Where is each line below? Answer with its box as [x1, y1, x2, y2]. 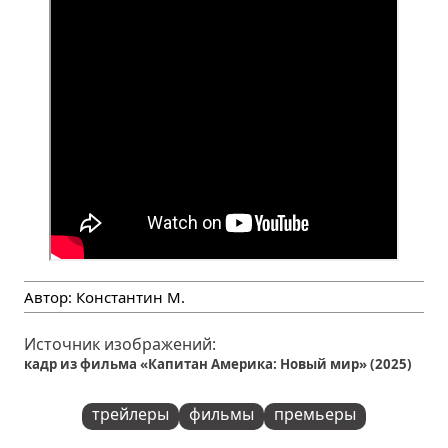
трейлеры [92, 402, 169, 425]
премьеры [274, 402, 356, 425]
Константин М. [76, 286, 186, 307]
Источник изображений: [24, 332, 217, 355]
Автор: [24, 286, 77, 307]
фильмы [189, 402, 254, 425]
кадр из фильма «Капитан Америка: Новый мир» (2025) [24, 354, 413, 373]
